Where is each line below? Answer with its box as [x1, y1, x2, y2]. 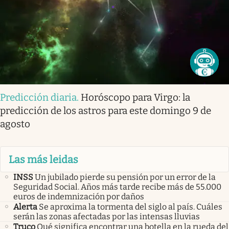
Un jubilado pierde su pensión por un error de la [35, 172, 216, 182]
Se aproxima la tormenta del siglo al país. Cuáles [39, 201, 222, 212]
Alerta [13, 201, 37, 212]
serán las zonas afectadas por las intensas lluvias [13, 211, 200, 221]
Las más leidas [9, 153, 78, 166]
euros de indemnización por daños [13, 191, 144, 201]
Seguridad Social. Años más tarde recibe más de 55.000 [13, 181, 221, 192]
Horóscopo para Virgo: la [81, 91, 190, 104]
